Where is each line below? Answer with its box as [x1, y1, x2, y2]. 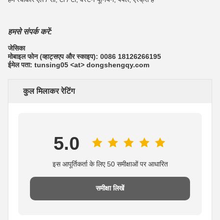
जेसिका [8, 44, 25, 52]
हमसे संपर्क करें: [8, 27, 52, 36]
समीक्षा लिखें [96, 184, 124, 192]
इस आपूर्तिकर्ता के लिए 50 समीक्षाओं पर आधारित [52, 160, 168, 168]
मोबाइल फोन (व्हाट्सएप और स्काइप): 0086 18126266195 [8, 52, 161, 60]
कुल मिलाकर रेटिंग [23, 86, 75, 95]
